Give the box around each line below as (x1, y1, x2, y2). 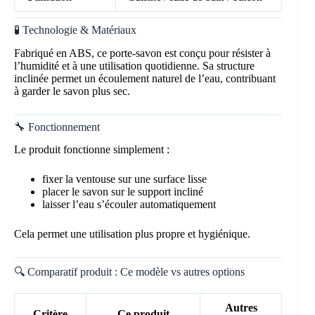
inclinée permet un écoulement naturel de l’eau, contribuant (14, 72, 276, 84)
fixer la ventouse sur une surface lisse (42, 173, 207, 186)
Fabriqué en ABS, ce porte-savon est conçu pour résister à (14, 46, 271, 59)
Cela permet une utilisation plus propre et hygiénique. (14, 228, 250, 240)
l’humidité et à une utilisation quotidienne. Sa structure (14, 59, 255, 72)
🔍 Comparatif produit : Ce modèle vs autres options (14, 266, 245, 278)
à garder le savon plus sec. (14, 84, 130, 97)
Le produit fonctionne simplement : (14, 143, 169, 156)
